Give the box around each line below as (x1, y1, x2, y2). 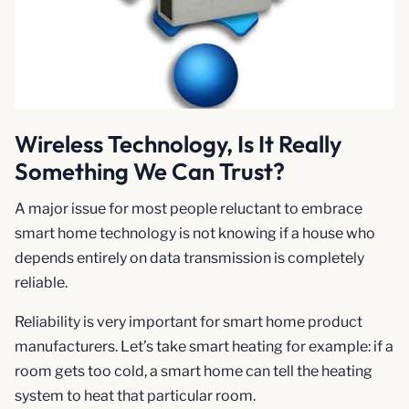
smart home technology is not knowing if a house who (15, 225, 375, 243)
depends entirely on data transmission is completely (15, 249, 364, 267)
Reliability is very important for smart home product (15, 313, 362, 331)
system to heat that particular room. (15, 387, 258, 405)
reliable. (15, 274, 68, 292)
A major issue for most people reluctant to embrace (15, 200, 362, 218)
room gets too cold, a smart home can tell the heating (15, 362, 372, 381)
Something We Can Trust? (15, 156, 285, 187)
